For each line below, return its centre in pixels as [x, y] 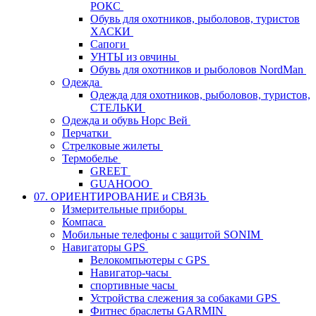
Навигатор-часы [131, 272]
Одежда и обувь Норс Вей [126, 120]
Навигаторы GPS [105, 247]
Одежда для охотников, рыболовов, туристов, [200, 95]
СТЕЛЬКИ [118, 107]
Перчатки [87, 133]
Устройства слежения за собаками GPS [185, 298]
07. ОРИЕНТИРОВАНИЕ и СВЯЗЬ [121, 196]
